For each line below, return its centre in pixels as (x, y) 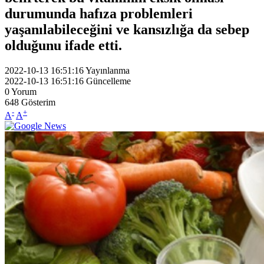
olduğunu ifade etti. (67, 45)
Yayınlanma (108, 70)
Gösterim (38, 102)
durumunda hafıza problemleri (99, 13)
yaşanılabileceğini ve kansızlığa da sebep (127, 29)
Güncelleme (108, 81)
